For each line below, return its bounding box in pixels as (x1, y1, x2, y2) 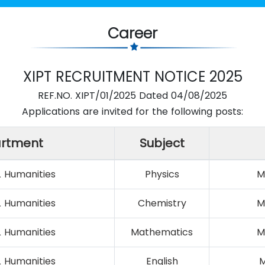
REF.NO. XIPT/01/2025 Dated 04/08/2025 (38, 88, 227, 102)
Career (108, 22, 157, 44)
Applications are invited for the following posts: (22, 104, 243, 118)
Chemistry (137, 196, 186, 210)
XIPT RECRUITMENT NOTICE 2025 (22, 66, 243, 86)
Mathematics (131, 225, 193, 239)
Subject (139, 134, 185, 151)
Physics (144, 167, 179, 181)
